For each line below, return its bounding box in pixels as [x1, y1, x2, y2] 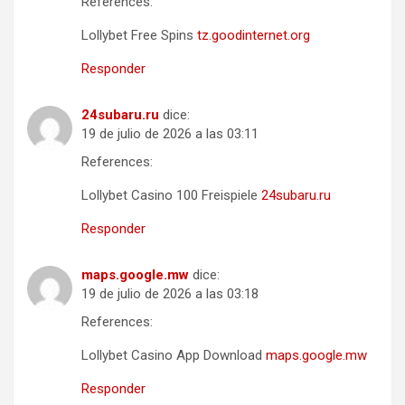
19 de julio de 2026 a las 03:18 [81, 285, 259, 302]
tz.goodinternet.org [197, 26, 310, 43]
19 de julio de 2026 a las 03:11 [81, 125, 259, 142]
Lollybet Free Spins [81, 26, 197, 43]
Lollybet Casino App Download [81, 346, 266, 363]
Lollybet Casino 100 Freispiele [81, 186, 261, 203]
